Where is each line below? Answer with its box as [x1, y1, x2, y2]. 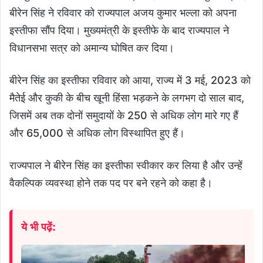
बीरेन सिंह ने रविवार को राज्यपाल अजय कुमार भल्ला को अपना [9, 6, 237, 19]
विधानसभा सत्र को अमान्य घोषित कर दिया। [9, 41, 174, 54]
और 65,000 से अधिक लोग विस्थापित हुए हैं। [9, 126, 185, 139]
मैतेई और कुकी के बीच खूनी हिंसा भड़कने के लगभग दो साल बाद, [9, 91, 244, 104]
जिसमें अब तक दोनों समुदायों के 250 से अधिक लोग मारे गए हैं [9, 109, 238, 122]
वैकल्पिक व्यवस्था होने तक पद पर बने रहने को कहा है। [9, 176, 213, 189]
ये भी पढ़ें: [21, 221, 56, 233]
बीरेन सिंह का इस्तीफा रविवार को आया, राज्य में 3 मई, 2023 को [9, 73, 251, 86]
